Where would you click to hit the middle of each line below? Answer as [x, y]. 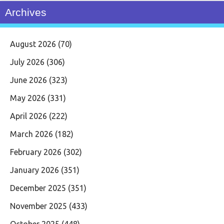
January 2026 [34, 170]
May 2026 [28, 98]
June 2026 [28, 80]
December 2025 [38, 188]
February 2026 [36, 152]
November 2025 [38, 206]
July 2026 [27, 62]
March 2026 [31, 134]
